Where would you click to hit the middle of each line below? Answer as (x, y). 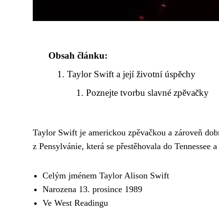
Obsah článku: (78, 56)
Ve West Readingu (75, 203)
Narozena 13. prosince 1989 (92, 189)
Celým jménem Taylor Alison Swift (106, 176)
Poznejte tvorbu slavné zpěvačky (147, 93)
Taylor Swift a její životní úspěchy (131, 74)
